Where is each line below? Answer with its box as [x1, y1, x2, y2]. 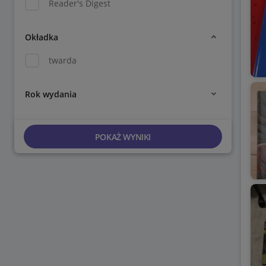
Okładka [25, 31, 58, 43]
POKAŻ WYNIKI [94, 131, 151, 142]
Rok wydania [25, 88, 77, 100]
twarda [49, 55, 77, 66]
